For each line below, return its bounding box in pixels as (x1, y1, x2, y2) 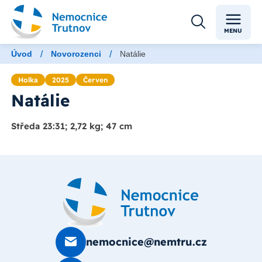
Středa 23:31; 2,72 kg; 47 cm (11, 120, 132, 132)
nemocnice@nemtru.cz (85, 235, 207, 249)
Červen (83, 75, 108, 84)
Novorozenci (51, 49, 101, 58)
